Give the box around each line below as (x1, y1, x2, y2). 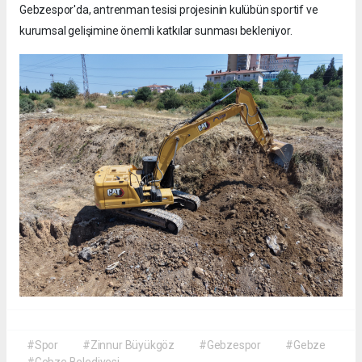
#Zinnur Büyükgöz (82, 339, 175, 352)
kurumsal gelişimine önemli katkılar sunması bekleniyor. (19, 24, 293, 38)
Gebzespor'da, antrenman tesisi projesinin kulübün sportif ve (19, 3, 318, 17)
